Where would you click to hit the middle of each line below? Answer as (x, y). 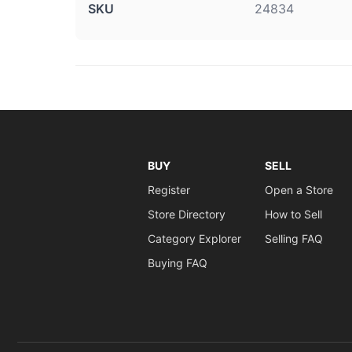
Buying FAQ (177, 263)
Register (169, 190)
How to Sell (293, 214)
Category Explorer (194, 238)
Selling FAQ (293, 238)
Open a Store (299, 190)
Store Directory (186, 214)
